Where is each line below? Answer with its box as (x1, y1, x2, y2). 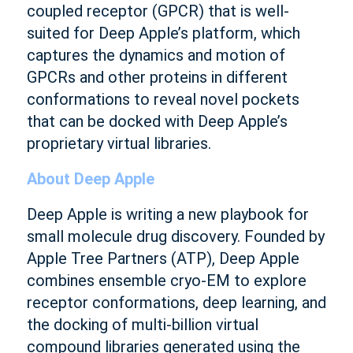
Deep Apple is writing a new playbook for (26, 205, 309, 224)
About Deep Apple (26, 169, 154, 188)
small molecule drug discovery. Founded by (26, 227, 325, 246)
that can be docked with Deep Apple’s (26, 112, 288, 131)
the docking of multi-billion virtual (26, 315, 258, 334)
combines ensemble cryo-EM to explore (26, 271, 307, 290)
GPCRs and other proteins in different (26, 68, 288, 87)
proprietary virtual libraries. (26, 134, 211, 153)
